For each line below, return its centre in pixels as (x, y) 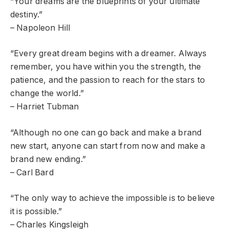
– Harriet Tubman (45, 107)
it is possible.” (36, 212)
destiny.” (27, 14)
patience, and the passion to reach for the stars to (108, 80)
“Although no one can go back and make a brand (106, 132)
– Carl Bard (32, 172)
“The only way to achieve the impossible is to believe (113, 198)
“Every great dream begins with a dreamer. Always (109, 54)
